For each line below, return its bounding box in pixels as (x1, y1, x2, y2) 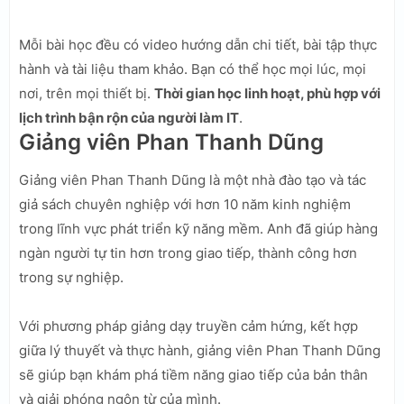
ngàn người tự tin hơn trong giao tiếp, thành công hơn (19, 243, 357, 262)
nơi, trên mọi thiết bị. (19, 84, 154, 102)
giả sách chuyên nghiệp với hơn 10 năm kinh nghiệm (19, 195, 351, 213)
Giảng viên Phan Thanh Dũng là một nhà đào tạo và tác (19, 170, 366, 188)
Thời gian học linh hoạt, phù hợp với (154, 84, 381, 102)
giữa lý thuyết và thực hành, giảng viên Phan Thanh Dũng (19, 341, 381, 359)
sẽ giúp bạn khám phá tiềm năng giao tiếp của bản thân (19, 365, 368, 383)
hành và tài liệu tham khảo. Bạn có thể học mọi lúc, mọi (19, 60, 366, 78)
